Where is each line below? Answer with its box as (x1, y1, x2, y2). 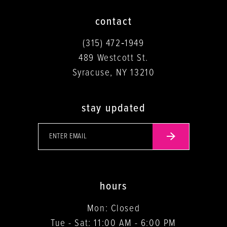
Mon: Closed (87, 202, 140, 215)
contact (95, 14, 132, 29)
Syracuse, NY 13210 (72, 67, 155, 80)
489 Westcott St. (79, 52, 148, 65)
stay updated (81, 101, 146, 116)
